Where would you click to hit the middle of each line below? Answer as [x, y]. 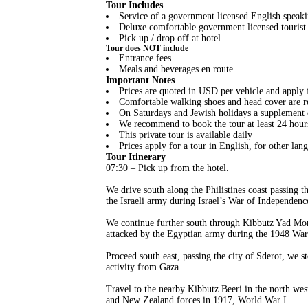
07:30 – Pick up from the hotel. [167, 168]
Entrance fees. [146, 58]
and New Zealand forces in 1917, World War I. [197, 300]
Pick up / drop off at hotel [169, 38]
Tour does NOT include [147, 48]
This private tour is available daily [185, 135]
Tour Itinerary [135, 157]
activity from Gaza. [143, 267]
